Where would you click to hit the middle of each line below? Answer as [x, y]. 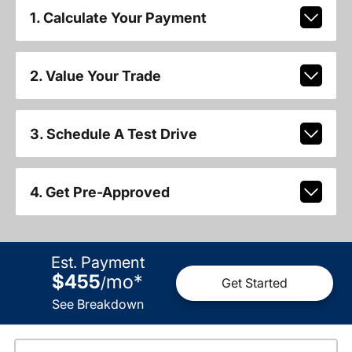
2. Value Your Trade [95, 75]
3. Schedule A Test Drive [113, 134]
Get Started [255, 283]
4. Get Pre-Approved [99, 192]
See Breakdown [97, 304]
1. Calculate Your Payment [118, 17]
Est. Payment [97, 262]
